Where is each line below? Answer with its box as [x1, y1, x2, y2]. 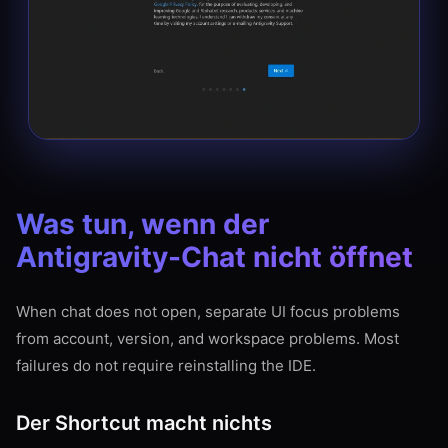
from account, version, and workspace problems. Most [16, 329, 399, 348]
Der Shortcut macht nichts [16, 411, 272, 435]
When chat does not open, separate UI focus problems [16, 302, 400, 321]
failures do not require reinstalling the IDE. [16, 356, 316, 375]
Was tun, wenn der [16, 207, 269, 241]
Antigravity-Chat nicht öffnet [16, 240, 413, 274]
